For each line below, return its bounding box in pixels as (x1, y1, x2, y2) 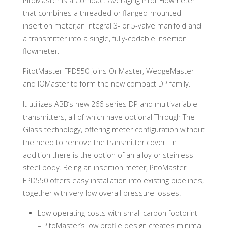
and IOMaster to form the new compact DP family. (22, 79, 190, 89)
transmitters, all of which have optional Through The (22, 111, 195, 122)
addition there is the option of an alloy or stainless (22, 150, 193, 160)
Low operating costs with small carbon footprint (37, 208, 197, 218)
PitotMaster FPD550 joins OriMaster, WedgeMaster (22, 66, 194, 76)
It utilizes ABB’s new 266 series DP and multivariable (22, 99, 197, 109)
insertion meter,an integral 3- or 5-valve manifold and (22, 20, 201, 31)
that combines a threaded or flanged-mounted (22, 8, 181, 18)
